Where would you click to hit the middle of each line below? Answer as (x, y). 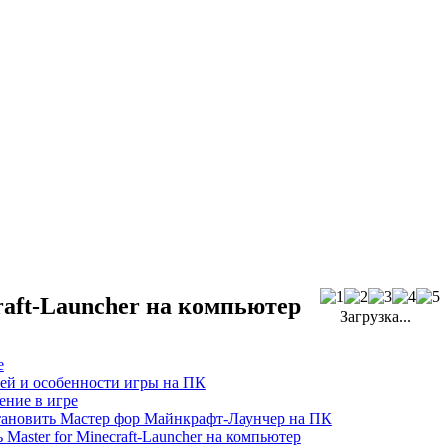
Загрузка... (373, 316)
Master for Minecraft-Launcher (104, 436)
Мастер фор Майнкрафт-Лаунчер (172, 418)
